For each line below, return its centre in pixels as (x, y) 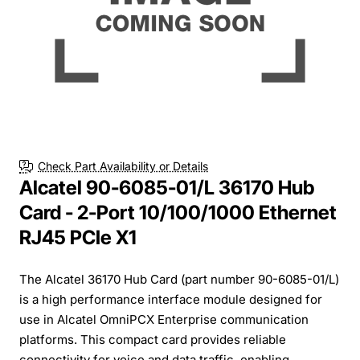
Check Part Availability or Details (123, 166)
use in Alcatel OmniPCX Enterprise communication (164, 319)
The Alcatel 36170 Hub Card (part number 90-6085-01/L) (179, 279)
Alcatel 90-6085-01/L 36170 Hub (167, 187)
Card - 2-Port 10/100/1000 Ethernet (178, 212)
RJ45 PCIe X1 (78, 237)
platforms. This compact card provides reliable (153, 339)
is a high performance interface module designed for (171, 299)
